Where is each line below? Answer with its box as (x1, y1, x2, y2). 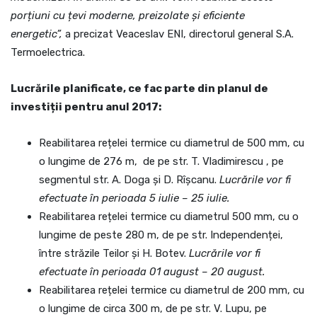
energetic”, (11, 28, 62, 40)
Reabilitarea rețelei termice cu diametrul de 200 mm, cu (39, 284, 304, 296)
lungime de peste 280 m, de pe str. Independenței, (39, 229, 283, 241)
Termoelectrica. (11, 46, 85, 59)
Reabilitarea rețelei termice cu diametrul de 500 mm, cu (39, 137, 304, 149)
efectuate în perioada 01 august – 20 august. (39, 265, 265, 278)
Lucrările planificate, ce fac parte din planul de (11, 82, 268, 95)
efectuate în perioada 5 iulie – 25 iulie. (39, 192, 230, 204)
